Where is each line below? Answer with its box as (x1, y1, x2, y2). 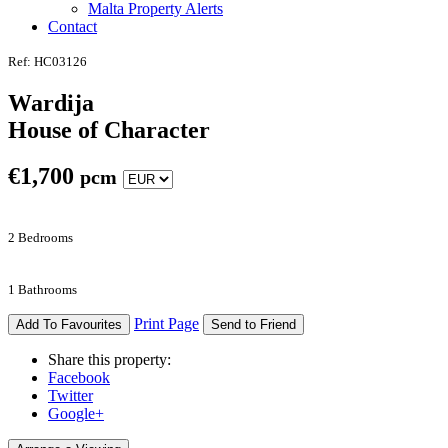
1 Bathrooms (8, 282, 77, 298)
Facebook (48, 369, 110, 387)
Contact (48, 17, 97, 35)
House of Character (8, 116, 210, 143)
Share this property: (48, 351, 171, 369)
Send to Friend (211, 317, 296, 333)
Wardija (8, 89, 94, 116)
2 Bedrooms (8, 230, 73, 246)
